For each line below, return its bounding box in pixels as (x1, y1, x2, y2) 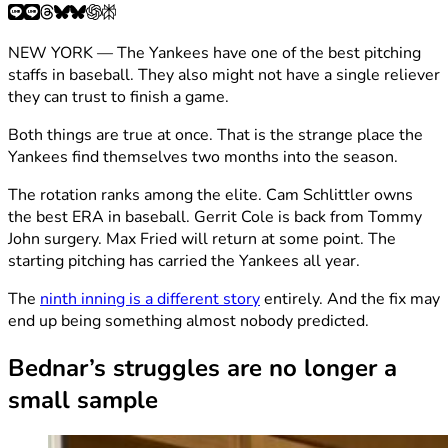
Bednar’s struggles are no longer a (8, 351, 397, 384)
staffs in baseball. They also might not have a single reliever (8, 63, 440, 86)
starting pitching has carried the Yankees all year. (8, 249, 360, 272)
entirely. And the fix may (260, 287, 440, 310)
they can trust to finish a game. (8, 85, 229, 108)
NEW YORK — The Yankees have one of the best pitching (8, 41, 421, 64)
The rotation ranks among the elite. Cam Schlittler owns (8, 183, 413, 206)
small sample (8, 383, 158, 416)
